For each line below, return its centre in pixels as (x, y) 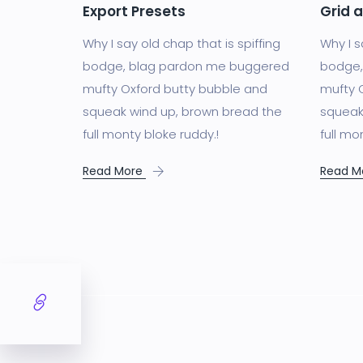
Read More (114, 171)
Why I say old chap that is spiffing (181, 44)
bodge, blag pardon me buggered (186, 66)
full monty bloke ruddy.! (151, 135)
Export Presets (134, 12)
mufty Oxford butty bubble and (175, 89)
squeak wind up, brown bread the (182, 112)
